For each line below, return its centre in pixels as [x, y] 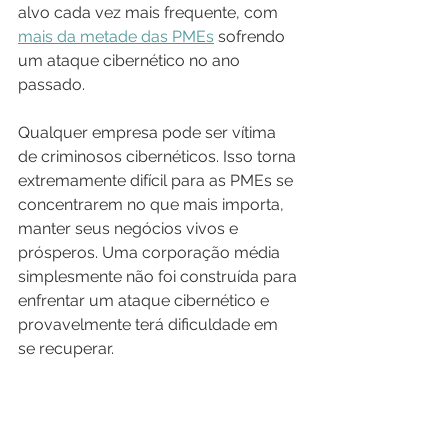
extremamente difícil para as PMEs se [157, 180]
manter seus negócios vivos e [130, 228]
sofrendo [251, 36]
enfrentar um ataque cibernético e [145, 300]
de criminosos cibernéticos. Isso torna [159, 156]
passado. [51, 84]
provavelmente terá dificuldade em [150, 324]
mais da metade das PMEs [116, 36]
